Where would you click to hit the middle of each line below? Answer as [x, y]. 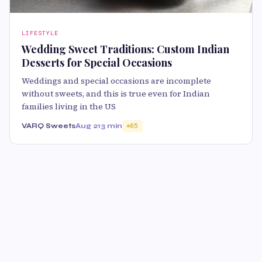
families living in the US [69, 106]
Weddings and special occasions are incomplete [116, 80]
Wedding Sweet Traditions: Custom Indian [125, 49]
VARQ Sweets [49, 125]
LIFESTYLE [40, 33]
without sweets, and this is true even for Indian [116, 93]
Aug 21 [88, 125]
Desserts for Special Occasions [97, 62]
